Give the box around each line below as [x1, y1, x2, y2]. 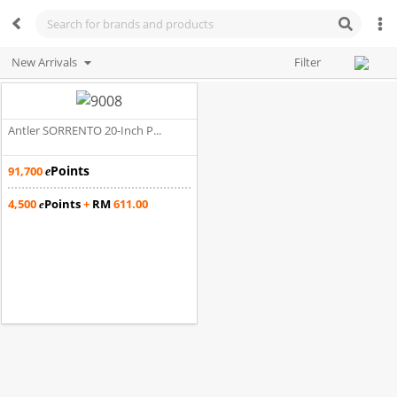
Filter [294, 54, 322, 71]
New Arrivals [11, 54, 77, 71]
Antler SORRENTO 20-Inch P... [7, 122, 161, 139]
